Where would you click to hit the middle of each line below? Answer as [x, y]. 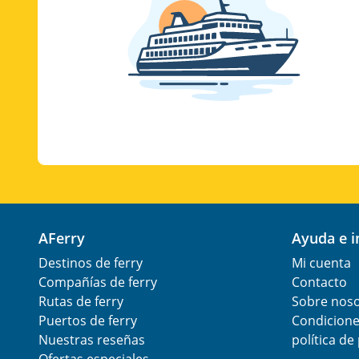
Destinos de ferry [91, 263]
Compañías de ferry [98, 282]
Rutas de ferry [81, 302]
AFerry [67, 238]
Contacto [319, 282]
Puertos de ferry [88, 321]
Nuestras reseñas [92, 340]
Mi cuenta [321, 263]
